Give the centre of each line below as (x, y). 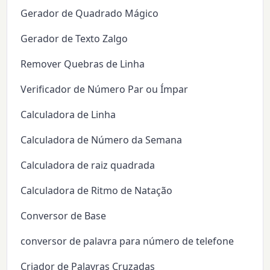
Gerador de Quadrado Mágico (90, 14)
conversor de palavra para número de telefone (127, 241)
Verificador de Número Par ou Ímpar (105, 89)
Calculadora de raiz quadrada (88, 165)
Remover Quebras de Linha (83, 64)
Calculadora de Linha (68, 115)
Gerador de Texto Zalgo (74, 39)
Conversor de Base (64, 216)
